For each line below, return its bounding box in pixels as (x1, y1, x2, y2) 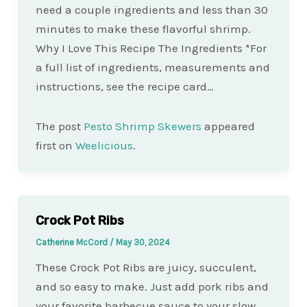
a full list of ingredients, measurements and (35, 60, 270, 75)
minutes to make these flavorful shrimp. (35, 22, 251, 36)
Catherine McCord (35, 236, 110, 247)
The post (35, 119, 84, 133)
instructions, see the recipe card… (35, 79, 214, 94)
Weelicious (75, 138, 133, 152)
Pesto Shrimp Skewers (83, 119, 201, 133)
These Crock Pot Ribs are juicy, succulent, (35, 260, 256, 274)
